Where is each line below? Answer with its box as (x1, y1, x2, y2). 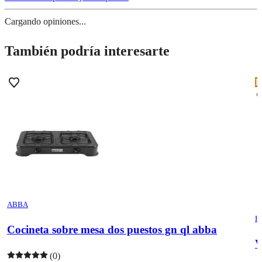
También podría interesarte (5, 43, 170, 58)
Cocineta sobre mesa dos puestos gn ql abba (7, 223, 217, 236)
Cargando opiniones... (5, 16, 86, 26)
